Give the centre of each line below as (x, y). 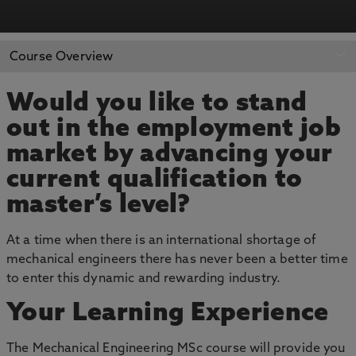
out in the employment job (174, 130)
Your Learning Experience (168, 314)
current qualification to (155, 180)
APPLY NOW (98, 54)
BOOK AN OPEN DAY (266, 56)
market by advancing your (170, 155)
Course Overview (62, 57)
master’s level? (99, 206)
